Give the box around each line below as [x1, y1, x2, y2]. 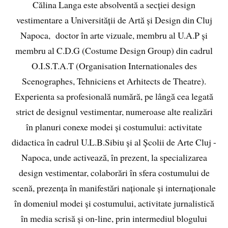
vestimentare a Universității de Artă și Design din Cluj [16, 13, 212, 26]
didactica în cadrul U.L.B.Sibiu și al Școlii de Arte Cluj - [12, 135, 216, 148]
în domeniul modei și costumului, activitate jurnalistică [14, 196, 214, 209]
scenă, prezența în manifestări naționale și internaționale [12, 181, 216, 194]
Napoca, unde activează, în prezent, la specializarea [21, 151, 207, 163]
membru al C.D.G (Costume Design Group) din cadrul [15, 44, 213, 56]
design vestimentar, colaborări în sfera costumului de [18, 166, 210, 179]
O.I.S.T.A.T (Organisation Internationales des [31, 59, 197, 72]
